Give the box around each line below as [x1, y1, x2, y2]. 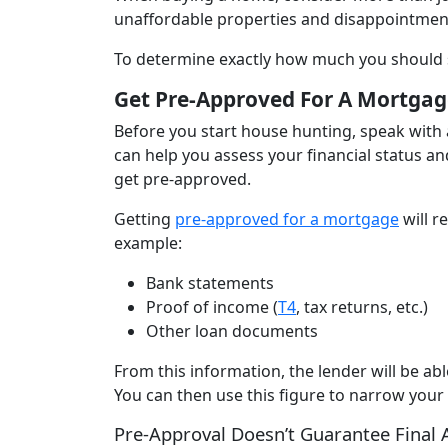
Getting [114, 208, 175, 231]
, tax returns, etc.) [296, 296, 428, 319]
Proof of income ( [146, 296, 278, 319]
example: [114, 232, 182, 255]
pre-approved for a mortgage [175, 208, 399, 231]
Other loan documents [146, 320, 322, 343]
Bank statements [146, 272, 274, 295]
